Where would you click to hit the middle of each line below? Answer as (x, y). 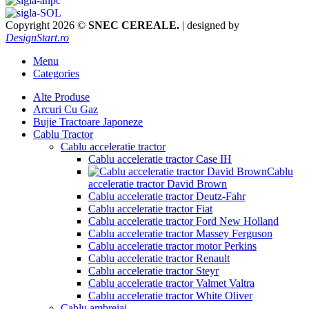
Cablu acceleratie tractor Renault (159, 259)
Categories (56, 74)
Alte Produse (61, 97)
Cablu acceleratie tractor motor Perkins (172, 246)
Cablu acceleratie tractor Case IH (160, 159)
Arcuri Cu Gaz (66, 110)
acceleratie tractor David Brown (158, 184)
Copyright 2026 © (47, 26)
